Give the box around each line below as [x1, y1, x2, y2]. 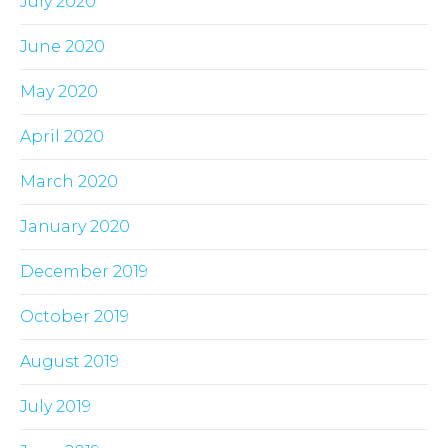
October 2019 [20, 307, 129, 327]
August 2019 [20, 352, 119, 372]
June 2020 [20, 37, 105, 57]
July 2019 [20, 397, 91, 417]
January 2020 [20, 217, 130, 237]
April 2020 [20, 127, 104, 147]
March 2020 [20, 172, 118, 192]
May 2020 [20, 82, 98, 102]
